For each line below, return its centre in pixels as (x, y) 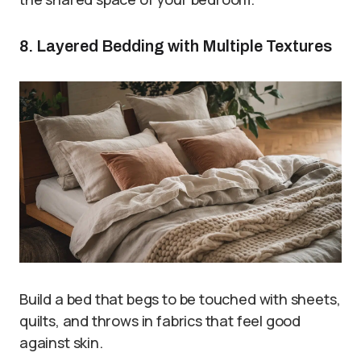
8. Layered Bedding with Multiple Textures (176, 46)
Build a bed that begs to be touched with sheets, (180, 299)
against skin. (61, 342)
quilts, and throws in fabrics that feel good (160, 320)
